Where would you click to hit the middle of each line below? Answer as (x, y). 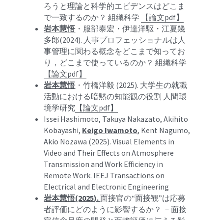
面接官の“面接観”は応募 (143, 198)
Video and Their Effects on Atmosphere (109, 153)
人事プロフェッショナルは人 (135, 40)
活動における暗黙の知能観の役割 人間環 (115, 96)
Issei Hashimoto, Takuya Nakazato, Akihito (116, 119)
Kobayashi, (63, 130)
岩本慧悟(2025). (72, 198)
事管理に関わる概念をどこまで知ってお (115, 51)
